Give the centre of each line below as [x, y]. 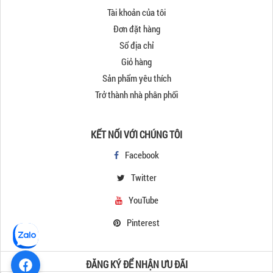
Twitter [144, 177]
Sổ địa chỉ [136, 45]
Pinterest [143, 222]
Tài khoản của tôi [136, 12]
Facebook [142, 154]
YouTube [143, 200]
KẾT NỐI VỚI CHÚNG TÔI [136, 134]
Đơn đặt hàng [136, 28]
